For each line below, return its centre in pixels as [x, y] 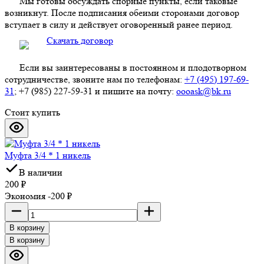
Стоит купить [32, 113]
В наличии [41, 173]
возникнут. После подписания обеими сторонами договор [122, 13]
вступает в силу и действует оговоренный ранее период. [119, 25]
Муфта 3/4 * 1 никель [48, 156]
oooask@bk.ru [204, 91]
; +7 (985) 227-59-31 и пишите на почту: [95, 91]
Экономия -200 [36, 196]
